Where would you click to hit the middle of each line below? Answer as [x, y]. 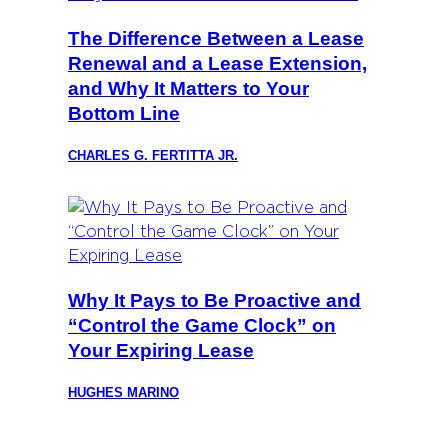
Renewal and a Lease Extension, [217, 63]
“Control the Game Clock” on [202, 325]
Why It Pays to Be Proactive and [214, 300]
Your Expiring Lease [161, 350]
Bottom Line [124, 113]
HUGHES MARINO [123, 392]
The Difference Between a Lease [216, 38]
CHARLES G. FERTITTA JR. [153, 155]
